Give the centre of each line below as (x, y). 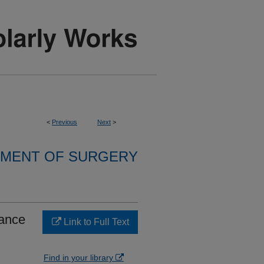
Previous (65, 122)
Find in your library (80, 258)
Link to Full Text (95, 222)
